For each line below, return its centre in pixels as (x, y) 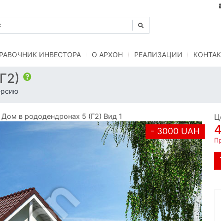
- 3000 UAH (175, 131)
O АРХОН (108, 55)
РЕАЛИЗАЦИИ (158, 55)
